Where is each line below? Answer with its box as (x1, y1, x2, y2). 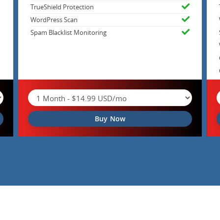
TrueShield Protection (30, 3, 94, 12)
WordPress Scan (30, 16, 78, 25)
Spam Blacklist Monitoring (30, 28, 107, 37)
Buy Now (94, 114, 126, 124)
